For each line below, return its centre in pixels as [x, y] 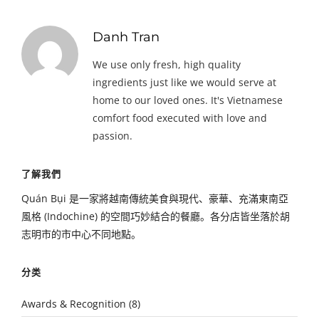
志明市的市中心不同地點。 [81, 234]
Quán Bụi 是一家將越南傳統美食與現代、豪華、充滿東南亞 [155, 198]
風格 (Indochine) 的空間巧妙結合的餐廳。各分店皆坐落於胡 [156, 216]
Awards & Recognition [74, 304]
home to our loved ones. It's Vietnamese [188, 100]
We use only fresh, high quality [167, 64]
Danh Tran [126, 37]
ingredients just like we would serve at [184, 82]
